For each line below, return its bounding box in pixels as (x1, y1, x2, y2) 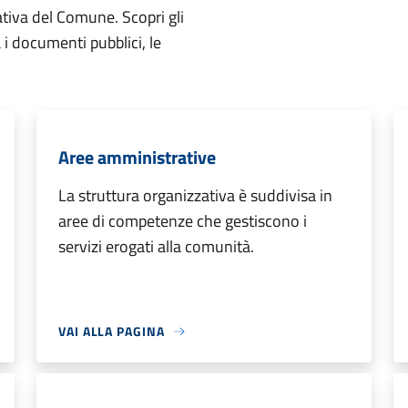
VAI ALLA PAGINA (58, 321, 165, 341)
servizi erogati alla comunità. (58, 234, 254, 259)
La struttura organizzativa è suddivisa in (58, 183, 332, 208)
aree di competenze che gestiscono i (58, 209, 307, 233)
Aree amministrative (58, 143, 216, 171)
